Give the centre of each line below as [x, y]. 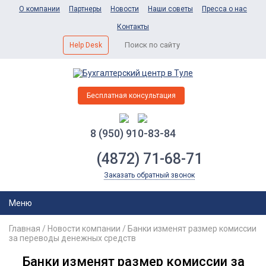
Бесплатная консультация [131, 96]
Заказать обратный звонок [149, 175]
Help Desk [86, 45]
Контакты [133, 27]
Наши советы [170, 9]
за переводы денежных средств [72, 238]
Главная [25, 229]
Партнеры [85, 9]
